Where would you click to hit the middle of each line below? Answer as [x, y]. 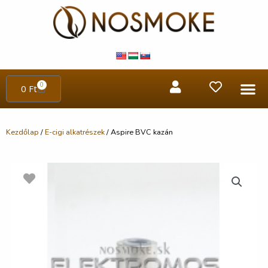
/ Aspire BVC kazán [139, 132]
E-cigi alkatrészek [75, 132]
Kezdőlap [22, 132]
